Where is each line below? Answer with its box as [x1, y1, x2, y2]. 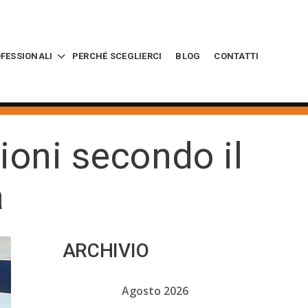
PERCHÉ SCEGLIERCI [71, 50, 162, 61]
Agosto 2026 [122, 283, 188, 298]
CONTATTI [214, 50, 259, 61]
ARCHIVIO [62, 239, 149, 262]
